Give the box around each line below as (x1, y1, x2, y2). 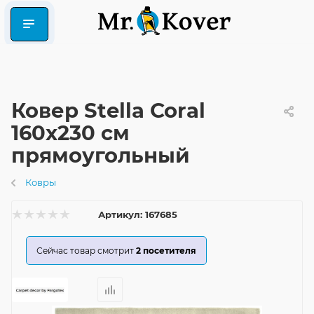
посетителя (143, 245, 196, 256)
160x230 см (11, 121, 130, 145)
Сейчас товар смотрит (36, 245, 134, 256)
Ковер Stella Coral (11, 98, 205, 123)
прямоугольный (11, 143, 190, 168)
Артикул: (98, 209, 142, 220)
